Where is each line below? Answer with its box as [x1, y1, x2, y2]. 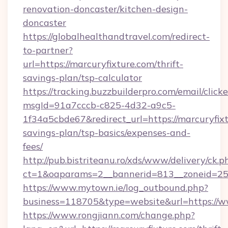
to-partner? [23, 44, 73, 56]
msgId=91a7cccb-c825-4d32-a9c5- [23, 99, 176, 111]
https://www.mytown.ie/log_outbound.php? [23, 182, 208, 193]
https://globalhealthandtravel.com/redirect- [23, 31, 210, 42]
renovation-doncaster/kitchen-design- [23, 3, 188, 15]
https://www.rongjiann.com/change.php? [23, 209, 195, 221]
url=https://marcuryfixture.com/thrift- [23, 58, 183, 70]
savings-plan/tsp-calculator [23, 72, 142, 83]
